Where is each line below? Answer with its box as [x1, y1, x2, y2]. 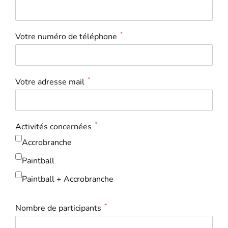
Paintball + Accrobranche [22, 174, 113, 185]
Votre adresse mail [15, 76, 84, 88]
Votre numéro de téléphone [15, 31, 117, 43]
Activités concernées [15, 121, 92, 132]
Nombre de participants [15, 203, 101, 214]
